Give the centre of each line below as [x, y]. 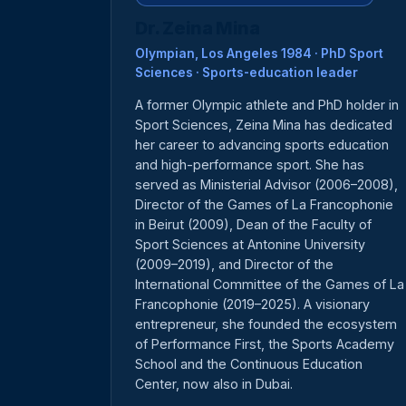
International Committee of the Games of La [270, 285]
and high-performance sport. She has [250, 165]
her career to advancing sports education [262, 145]
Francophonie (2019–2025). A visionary [252, 304]
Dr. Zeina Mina [198, 29]
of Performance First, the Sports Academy [265, 344]
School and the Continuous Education [249, 364]
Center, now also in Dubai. [214, 384]
